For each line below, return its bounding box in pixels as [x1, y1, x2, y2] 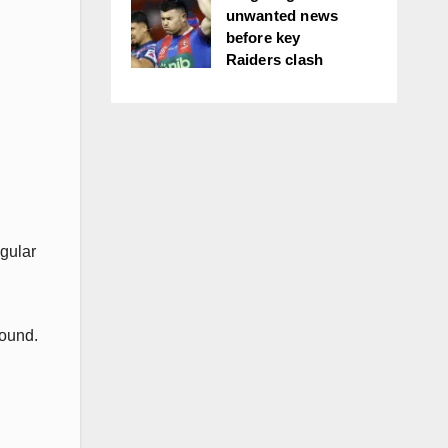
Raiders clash [225, 51, 324, 68]
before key [225, 29, 301, 46]
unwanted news [225, 7, 339, 24]
